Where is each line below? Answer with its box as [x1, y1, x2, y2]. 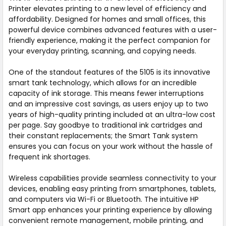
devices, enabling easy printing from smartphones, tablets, [8, 183, 216, 194]
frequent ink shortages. [8, 151, 90, 162]
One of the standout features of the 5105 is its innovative [8, 67, 210, 77]
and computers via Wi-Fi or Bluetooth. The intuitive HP [8, 194, 199, 204]
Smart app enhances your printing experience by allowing [8, 204, 212, 215]
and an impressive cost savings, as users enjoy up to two [8, 98, 208, 109]
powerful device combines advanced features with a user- [8, 24, 217, 35]
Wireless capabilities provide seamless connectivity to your [8, 173, 216, 183]
